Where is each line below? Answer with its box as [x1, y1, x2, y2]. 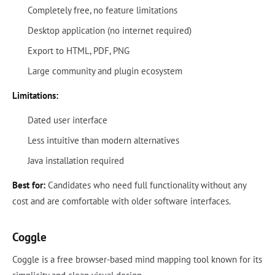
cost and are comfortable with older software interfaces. [12, 195, 231, 207]
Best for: [12, 179, 45, 192]
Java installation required [27, 155, 124, 167]
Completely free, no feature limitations [27, 4, 177, 17]
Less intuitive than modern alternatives [27, 134, 179, 147]
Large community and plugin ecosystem [27, 65, 182, 77]
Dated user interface [27, 114, 107, 126]
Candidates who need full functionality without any [45, 179, 246, 192]
